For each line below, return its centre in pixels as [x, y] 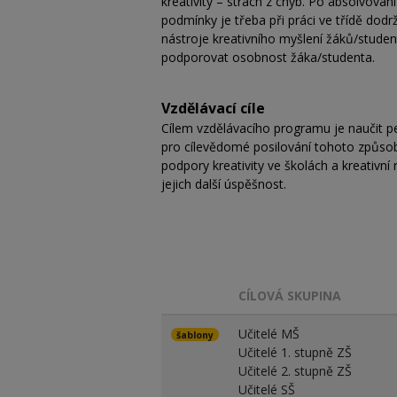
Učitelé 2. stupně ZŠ [295, 370]
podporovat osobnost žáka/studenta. [272, 57]
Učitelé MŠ [269, 333]
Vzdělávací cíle [213, 108]
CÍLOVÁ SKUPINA [289, 295]
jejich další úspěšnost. [227, 183]
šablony [195, 335]
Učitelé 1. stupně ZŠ [295, 352]
